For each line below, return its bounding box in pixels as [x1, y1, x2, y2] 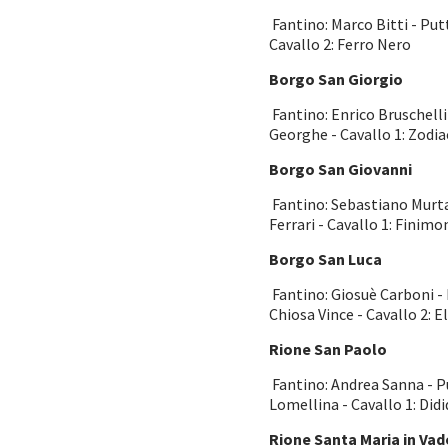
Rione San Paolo [269, 339, 387, 359]
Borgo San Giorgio [269, 69, 403, 89]
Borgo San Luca [269, 249, 382, 269]
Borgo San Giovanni [269, 159, 412, 179]
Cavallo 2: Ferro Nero [269, 34, 411, 54]
